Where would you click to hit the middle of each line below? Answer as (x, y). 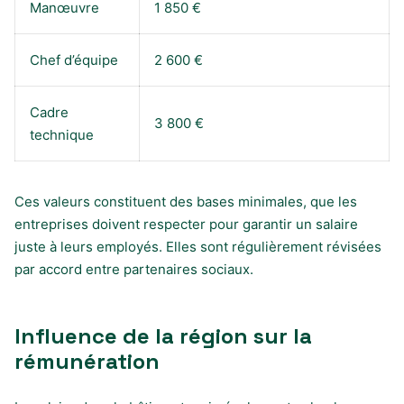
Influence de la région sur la (163, 335)
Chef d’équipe (74, 60)
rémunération (87, 361)
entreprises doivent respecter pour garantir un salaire (186, 224)
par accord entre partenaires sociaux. (134, 269)
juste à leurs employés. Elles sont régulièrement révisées (198, 246)
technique (62, 134)
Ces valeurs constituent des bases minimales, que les (186, 201)
